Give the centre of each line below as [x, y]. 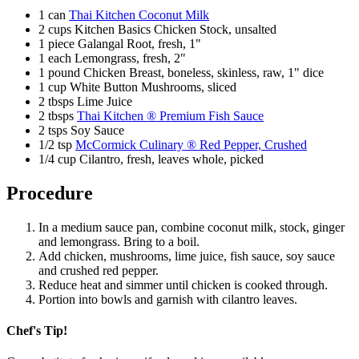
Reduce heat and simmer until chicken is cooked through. [183, 284]
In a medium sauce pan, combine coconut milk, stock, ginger [192, 227]
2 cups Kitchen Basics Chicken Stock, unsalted [157, 29]
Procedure [50, 193]
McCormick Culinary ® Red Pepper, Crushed [191, 145]
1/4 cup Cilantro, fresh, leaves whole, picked [151, 159]
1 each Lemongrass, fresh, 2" [112, 58]
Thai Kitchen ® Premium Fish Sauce [170, 116]
